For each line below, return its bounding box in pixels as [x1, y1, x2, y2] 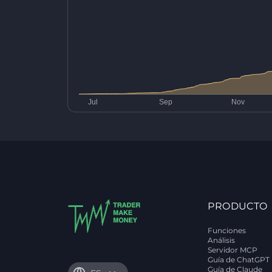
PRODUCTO [208, 200, 268, 212]
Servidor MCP [208, 245, 258, 254]
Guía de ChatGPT [208, 255, 270, 264]
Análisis [208, 236, 236, 245]
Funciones [208, 226, 246, 235]
